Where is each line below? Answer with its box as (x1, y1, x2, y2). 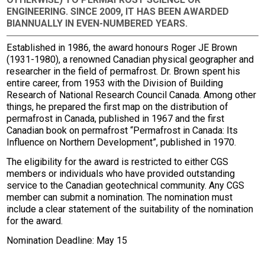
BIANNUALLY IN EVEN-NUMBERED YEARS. (7, 18, 188, 29)
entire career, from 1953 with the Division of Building (7, 77, 224, 89)
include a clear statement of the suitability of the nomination (7, 203, 254, 215)
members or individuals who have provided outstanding (7, 168, 235, 179)
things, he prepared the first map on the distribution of (7, 101, 229, 112)
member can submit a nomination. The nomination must (7, 192, 233, 203)
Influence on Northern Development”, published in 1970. (7, 137, 237, 148)
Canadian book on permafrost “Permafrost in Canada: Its (7, 125, 238, 136)
